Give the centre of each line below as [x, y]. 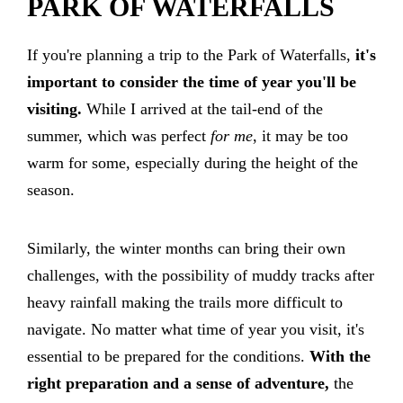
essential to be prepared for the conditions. [168, 356]
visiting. [54, 108]
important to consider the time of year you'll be [192, 81]
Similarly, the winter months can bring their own [186, 248]
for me [232, 135]
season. [51, 189]
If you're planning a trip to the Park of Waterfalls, [191, 54]
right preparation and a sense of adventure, [180, 383]
